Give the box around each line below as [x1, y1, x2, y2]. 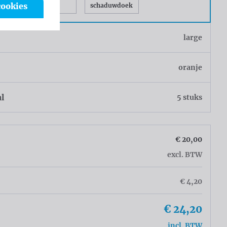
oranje [178, 62, 202, 72]
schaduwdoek [90, 1, 133, 9]
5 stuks [176, 92, 202, 102]
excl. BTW [167, 149, 202, 159]
